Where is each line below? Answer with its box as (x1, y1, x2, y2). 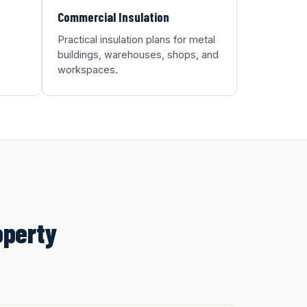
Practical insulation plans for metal (58, 34, 215, 45)
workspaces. (58, 64, 118, 75)
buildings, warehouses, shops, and (58, 49, 219, 60)
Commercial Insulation (58, 9, 169, 25)
